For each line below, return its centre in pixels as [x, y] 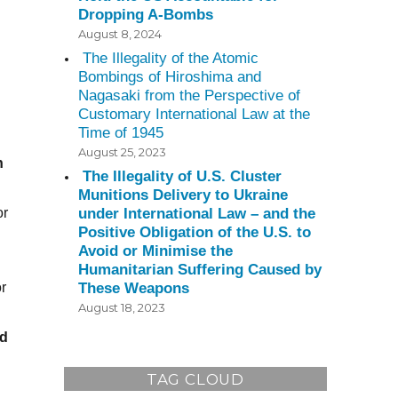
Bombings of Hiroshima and [170, 77]
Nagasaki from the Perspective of [190, 96]
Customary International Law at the [195, 115]
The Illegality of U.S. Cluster [183, 177]
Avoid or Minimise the [156, 251]
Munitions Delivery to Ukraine [183, 195]
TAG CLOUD [195, 379]
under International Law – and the [197, 214]
